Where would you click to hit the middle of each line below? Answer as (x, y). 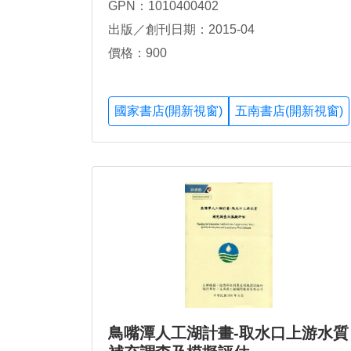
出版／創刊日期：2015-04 (181, 29)
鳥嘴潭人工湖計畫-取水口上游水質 (228, 333)
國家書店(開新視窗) (168, 111)
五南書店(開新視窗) (289, 111)
